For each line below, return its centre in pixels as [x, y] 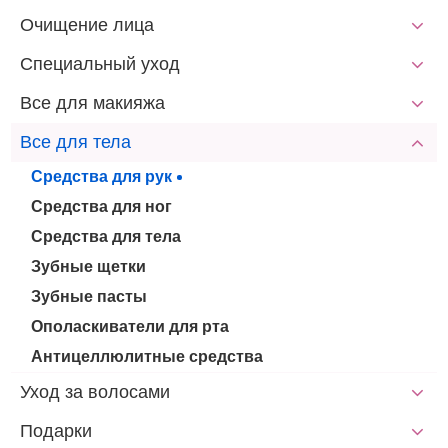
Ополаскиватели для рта [130, 326]
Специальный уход [100, 64]
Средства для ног [102, 206]
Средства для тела [106, 236]
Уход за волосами [95, 392]
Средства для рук [102, 176]
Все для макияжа [93, 103]
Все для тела [76, 142]
